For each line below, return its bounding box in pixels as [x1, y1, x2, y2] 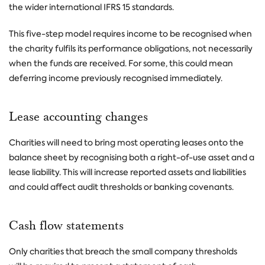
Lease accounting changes [9, 109, 151, 124]
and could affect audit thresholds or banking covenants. [9, 182, 234, 192]
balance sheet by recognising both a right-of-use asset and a [9, 152, 254, 163]
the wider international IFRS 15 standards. [9, 2, 176, 12]
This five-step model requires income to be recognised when [9, 28, 252, 39]
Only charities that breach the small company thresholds [9, 246, 237, 257]
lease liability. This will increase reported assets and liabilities [9, 167, 246, 177]
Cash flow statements [9, 218, 127, 233]
